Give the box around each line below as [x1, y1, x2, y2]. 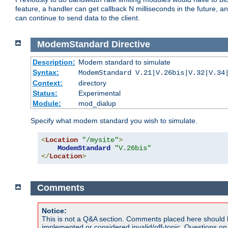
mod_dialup [78, 99, 116, 107]
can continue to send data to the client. [15, 14, 140, 22]
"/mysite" [82, 135, 119, 144]
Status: [32, 89, 58, 97]
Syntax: [32, 68, 59, 76]
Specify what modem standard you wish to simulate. [31, 116, 197, 125]
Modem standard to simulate [78, 58, 170, 66]
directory [78, 78, 106, 87]
